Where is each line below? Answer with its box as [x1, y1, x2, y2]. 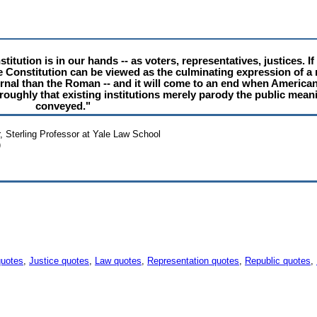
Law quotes [95, 255, 142, 267]
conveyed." [35, 100, 91, 112]
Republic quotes [245, 255, 311, 267]
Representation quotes [147, 255, 239, 267]
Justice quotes [29, 255, 89, 267]
